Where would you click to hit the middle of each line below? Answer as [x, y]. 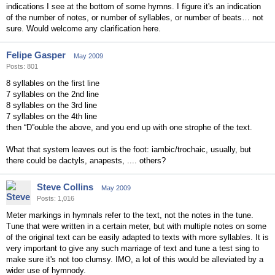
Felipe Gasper [36, 55]
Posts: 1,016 [56, 198]
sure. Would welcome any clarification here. [83, 29]
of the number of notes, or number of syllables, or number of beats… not [135, 17]
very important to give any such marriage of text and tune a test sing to [133, 248]
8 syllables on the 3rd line [52, 105]
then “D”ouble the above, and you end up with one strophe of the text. [129, 127]
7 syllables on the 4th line [52, 116]
